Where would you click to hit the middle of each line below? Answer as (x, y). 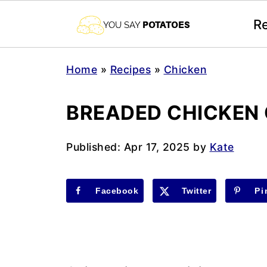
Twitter (196, 191)
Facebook (117, 191)
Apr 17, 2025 (157, 147)
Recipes (130, 69)
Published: (95, 147)
